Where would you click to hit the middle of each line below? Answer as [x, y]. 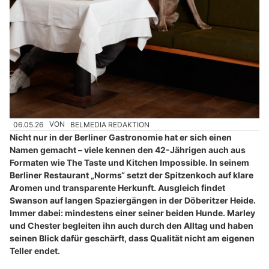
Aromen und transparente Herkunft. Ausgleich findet [117, 187]
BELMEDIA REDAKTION [110, 124]
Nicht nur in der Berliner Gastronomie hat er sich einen [121, 137]
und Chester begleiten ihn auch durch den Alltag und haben [131, 225]
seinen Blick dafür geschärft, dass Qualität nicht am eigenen [132, 238]
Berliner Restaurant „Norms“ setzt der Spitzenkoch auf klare [131, 175]
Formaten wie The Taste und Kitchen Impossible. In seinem [129, 162]
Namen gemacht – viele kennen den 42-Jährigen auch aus [128, 150]
